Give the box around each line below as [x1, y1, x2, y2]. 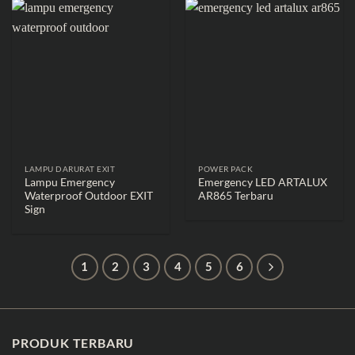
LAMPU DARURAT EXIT [25, 164, 116, 174]
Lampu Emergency [25, 175, 116, 189]
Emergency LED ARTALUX [198, 175, 328, 189]
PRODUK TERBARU [12, 334, 135, 350]
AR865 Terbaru [198, 189, 274, 202]
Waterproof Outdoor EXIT [25, 189, 154, 202]
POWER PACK [198, 164, 254, 174]
